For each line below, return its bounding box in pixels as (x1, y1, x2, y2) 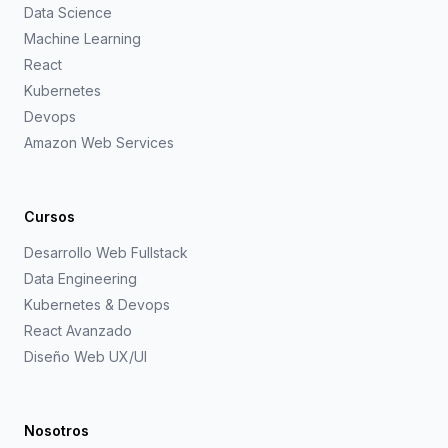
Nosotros (24, 422, 89, 439)
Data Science (24, 4, 112, 21)
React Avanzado (24, 322, 132, 339)
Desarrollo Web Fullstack (24, 244, 188, 261)
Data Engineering (24, 270, 137, 287)
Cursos (24, 208, 75, 225)
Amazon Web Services (24, 134, 174, 151)
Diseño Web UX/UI (24, 348, 147, 365)
